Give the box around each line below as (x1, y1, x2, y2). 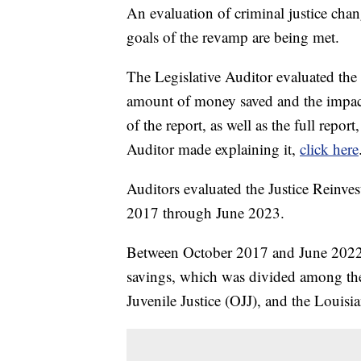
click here (300, 139, 359, 160)
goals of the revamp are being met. (127, 27, 339, 48)
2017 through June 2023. (127, 202, 284, 223)
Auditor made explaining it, (127, 139, 300, 160)
